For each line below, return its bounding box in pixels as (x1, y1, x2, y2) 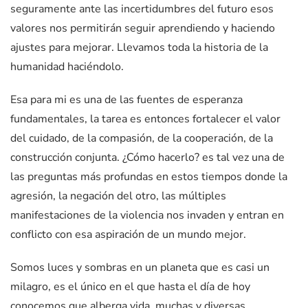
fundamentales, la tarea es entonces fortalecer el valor (10, 111, 280, 127)
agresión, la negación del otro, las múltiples (10, 188, 226, 204)
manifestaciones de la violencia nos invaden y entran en (10, 208, 284, 223)
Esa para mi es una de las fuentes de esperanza (10, 92, 243, 108)
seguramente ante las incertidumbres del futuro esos (10, 1, 274, 17)
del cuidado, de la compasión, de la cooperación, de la (10, 131, 273, 146)
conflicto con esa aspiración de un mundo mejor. (10, 227, 246, 243)
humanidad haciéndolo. (10, 59, 124, 75)
